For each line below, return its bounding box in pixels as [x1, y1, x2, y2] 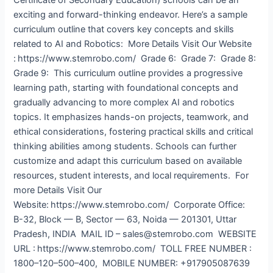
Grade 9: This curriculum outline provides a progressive [13, 67, 243, 79]
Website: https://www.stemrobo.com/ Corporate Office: [13, 199, 248, 210]
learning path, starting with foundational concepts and [13, 82, 239, 93]
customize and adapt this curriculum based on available [13, 155, 243, 166]
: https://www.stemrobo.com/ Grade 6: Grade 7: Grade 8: [13, 52, 259, 64]
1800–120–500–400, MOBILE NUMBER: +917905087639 [13, 257, 253, 269]
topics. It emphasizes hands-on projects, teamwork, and [13, 111, 249, 122]
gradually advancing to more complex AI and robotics [13, 96, 235, 108]
